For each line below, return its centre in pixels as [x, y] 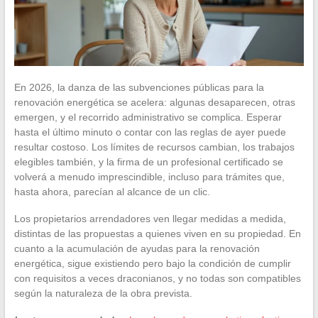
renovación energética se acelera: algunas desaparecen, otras [154, 102]
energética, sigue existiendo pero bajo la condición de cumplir [152, 263]
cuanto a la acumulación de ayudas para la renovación [137, 248]
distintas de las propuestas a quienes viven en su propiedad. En [157, 233]
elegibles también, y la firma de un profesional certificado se [148, 161]
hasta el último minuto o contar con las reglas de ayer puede [150, 132]
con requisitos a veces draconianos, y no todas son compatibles [157, 278]
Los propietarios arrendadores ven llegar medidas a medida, [150, 218]
